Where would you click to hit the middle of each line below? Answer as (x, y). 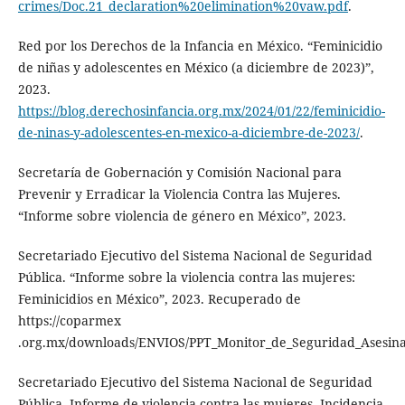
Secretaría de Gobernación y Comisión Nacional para (179, 172)
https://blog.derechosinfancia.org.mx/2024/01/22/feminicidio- (201, 110)
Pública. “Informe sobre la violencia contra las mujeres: (186, 278)
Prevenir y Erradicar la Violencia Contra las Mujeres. (179, 194)
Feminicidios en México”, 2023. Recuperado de (159, 299)
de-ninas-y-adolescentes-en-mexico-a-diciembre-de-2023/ (188, 132)
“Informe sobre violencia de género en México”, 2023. (182, 216)
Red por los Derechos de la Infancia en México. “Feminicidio (200, 45)
